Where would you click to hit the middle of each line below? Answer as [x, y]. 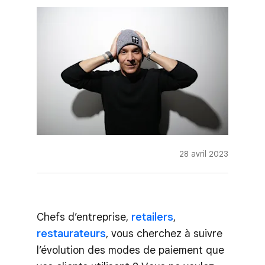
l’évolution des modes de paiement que [130, 250]
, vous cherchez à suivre [164, 233]
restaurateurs [71, 233]
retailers [152, 216]
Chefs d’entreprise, [84, 216]
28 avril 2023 [204, 153]
